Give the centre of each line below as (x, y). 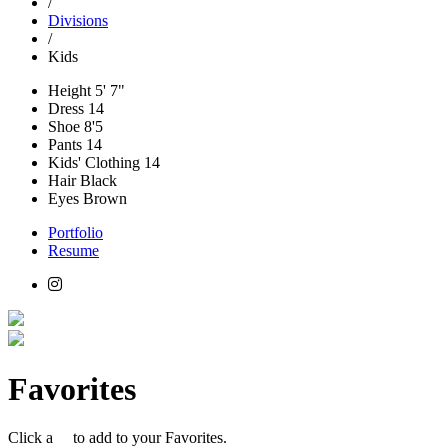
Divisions (78, 20)
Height (69, 90)
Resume (73, 250)
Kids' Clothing (94, 162)
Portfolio (75, 232)
